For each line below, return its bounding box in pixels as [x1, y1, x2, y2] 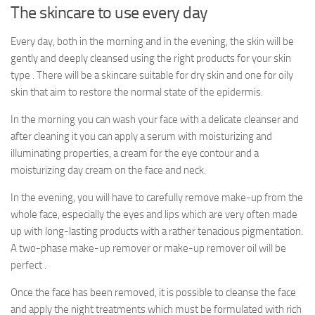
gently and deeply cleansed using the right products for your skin [11, 52, 291, 65]
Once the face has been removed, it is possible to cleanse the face [11, 286, 296, 299]
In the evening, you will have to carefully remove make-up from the [11, 191, 303, 204]
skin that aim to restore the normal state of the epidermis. [11, 86, 263, 98]
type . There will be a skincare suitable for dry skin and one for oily [11, 69, 293, 82]
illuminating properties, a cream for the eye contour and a [11, 147, 259, 160]
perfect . [11, 259, 46, 271]
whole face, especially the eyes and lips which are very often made [11, 208, 297, 221]
